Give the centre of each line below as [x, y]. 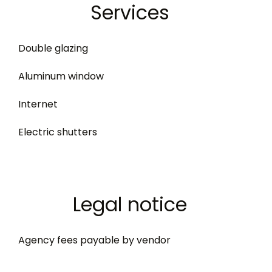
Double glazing [53, 48]
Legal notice [130, 204]
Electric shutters [58, 132]
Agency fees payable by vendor [94, 240]
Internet [38, 104]
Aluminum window [61, 76]
